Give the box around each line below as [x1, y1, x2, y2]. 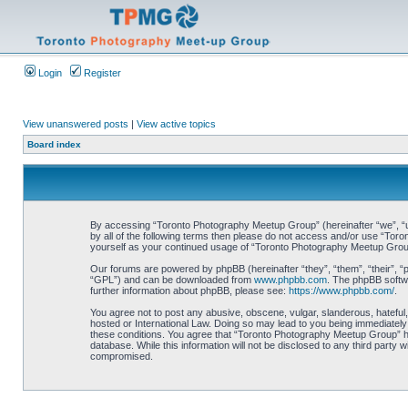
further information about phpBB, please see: [89, 285, 289, 296]
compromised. [89, 351, 153, 362]
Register [81, 67, 121, 78]
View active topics [137, 118, 216, 129]
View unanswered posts [23, 118, 128, 129]
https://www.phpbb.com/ [288, 285, 394, 296]
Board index [27, 139, 81, 149]
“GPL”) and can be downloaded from [89, 274, 254, 285]
